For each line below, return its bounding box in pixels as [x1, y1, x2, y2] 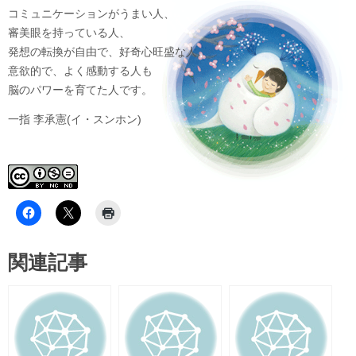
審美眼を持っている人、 [8, 26, 130, 39]
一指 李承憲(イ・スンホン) [8, 114, 141, 126]
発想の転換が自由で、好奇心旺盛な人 [8, 45, 197, 58]
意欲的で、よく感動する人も [8, 64, 153, 77]
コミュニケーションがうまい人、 [8, 7, 175, 20]
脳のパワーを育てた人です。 [8, 83, 153, 96]
